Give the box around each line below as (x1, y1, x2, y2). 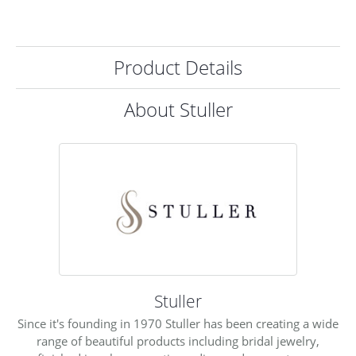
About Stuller (123, 96, 233, 122)
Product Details (114, 54, 242, 79)
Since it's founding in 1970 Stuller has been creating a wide (17, 315, 339, 331)
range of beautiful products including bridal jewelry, (37, 333, 319, 349)
